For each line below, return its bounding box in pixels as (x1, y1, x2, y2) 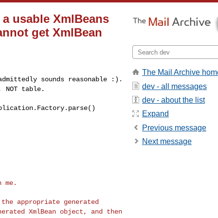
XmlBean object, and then (28, 207, 122, 216)
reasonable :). (68, 75, 123, 83)
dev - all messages (142, 82, 207, 91)
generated (63, 198, 99, 206)
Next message (142, 137, 192, 146)
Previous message (142, 123, 206, 132)
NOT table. (6, 85, 45, 93)
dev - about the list (142, 95, 205, 104)
